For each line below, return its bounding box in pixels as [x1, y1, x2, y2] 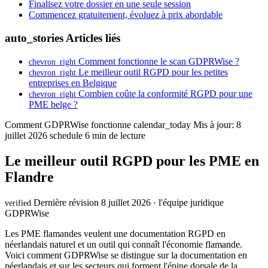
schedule [50, 130, 83, 141]
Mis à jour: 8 [191, 119, 241, 130]
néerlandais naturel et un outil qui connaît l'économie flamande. [5, 239, 242, 249]
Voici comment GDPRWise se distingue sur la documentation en [5, 249, 247, 260]
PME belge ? [29, 99, 78, 109]
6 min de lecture [83, 130, 145, 141]
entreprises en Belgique [29, 77, 117, 88]
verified [5, 198, 31, 208]
